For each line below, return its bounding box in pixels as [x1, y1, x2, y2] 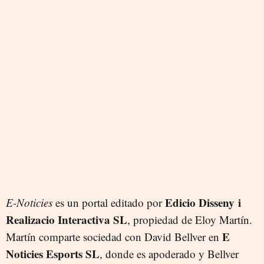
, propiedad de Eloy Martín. [127, 212, 252, 227]
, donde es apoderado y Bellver [100, 246, 239, 262]
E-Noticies [6, 195, 52, 210]
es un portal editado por [52, 195, 165, 210]
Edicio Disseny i [165, 194, 241, 211]
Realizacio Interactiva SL [6, 212, 127, 228]
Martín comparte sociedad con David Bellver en [6, 229, 222, 245]
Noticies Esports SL [6, 246, 100, 262]
